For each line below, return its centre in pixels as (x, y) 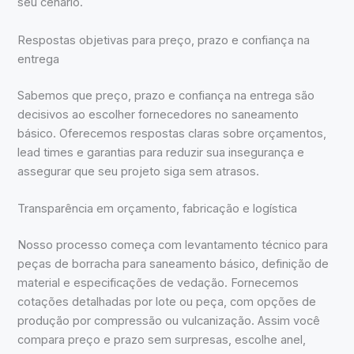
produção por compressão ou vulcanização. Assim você (169, 320)
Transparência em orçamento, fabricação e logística (158, 209)
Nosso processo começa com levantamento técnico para (173, 245)
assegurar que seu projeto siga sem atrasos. (139, 171)
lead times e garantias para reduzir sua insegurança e (161, 152)
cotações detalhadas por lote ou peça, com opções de (167, 301)
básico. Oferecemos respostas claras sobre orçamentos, (172, 133)
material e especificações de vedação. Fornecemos (158, 282)
